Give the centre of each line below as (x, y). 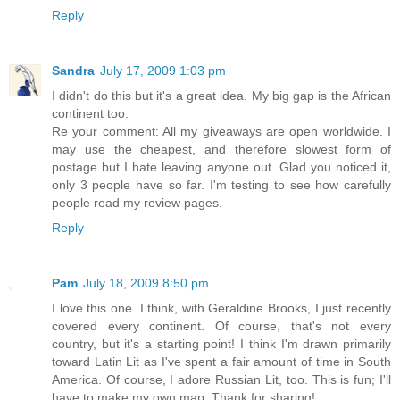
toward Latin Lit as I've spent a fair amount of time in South (221, 361)
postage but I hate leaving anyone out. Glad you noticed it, (221, 167)
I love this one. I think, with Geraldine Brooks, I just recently (221, 308)
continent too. (90, 113)
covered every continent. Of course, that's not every (221, 325)
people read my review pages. (137, 202)
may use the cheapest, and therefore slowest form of (221, 149)
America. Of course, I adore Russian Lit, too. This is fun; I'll (221, 379)
